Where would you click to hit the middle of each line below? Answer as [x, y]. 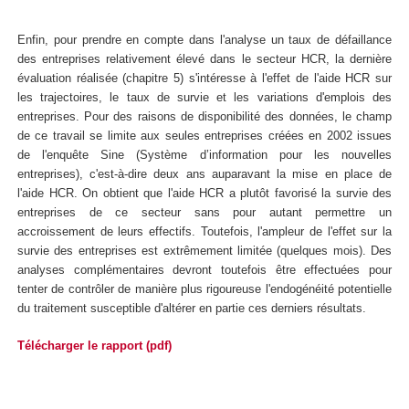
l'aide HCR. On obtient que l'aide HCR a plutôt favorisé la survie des [204, 194]
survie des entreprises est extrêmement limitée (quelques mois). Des [204, 251]
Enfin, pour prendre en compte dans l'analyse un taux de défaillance [204, 40]
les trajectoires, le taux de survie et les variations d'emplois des [204, 98]
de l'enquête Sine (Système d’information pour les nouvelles [204, 155]
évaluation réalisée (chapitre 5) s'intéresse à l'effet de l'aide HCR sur [204, 79]
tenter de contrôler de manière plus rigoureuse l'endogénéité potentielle [204, 289]
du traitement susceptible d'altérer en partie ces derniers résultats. [192, 309]
